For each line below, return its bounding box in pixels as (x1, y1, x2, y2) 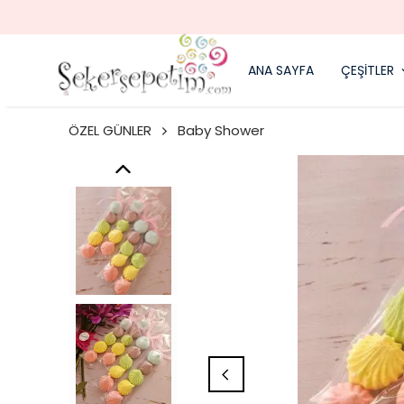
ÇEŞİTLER (341, 60, 394, 79)
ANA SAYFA (248, 60, 314, 79)
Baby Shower (178, 121, 264, 140)
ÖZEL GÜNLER (69, 121, 151, 140)
